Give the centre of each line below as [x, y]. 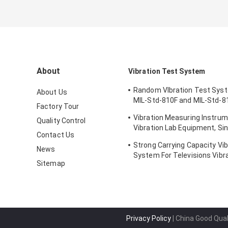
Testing [146, 138]
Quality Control [61, 121]
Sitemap [51, 164]
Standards [151, 111]
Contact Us [55, 135]
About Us [52, 92]
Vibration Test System [167, 72]
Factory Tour [58, 107]
